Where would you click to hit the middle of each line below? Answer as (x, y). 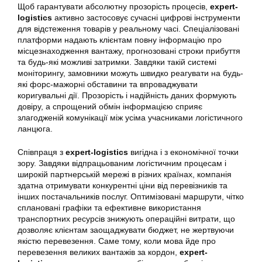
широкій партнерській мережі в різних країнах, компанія (125, 174)
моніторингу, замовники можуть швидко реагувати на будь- (130, 73)
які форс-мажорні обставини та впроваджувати (108, 84)
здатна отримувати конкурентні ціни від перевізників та (123, 185)
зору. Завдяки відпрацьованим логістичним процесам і (122, 163)
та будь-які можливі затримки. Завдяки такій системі (117, 62)
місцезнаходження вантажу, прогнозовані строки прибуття (129, 51)
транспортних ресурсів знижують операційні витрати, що (126, 218)
